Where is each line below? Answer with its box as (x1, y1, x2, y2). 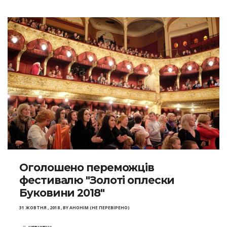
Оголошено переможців (19, 161, 154, 174)
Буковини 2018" (19, 186, 104, 200)
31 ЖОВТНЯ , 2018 (19, 204, 60, 211)
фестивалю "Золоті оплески (19, 174, 175, 187)
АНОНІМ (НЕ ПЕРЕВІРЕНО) (69, 204, 130, 211)
